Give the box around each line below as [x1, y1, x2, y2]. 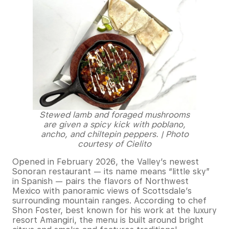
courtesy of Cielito [78, 139, 151, 149]
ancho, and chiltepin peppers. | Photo [40, 129, 189, 139]
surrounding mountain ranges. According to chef [12, 195, 207, 205]
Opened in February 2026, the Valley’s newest [12, 156, 199, 167]
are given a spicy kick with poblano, [43, 119, 186, 129]
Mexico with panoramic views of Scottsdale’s [12, 186, 192, 196]
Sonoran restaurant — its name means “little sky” [12, 166, 210, 176]
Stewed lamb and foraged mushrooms [39, 109, 190, 120]
